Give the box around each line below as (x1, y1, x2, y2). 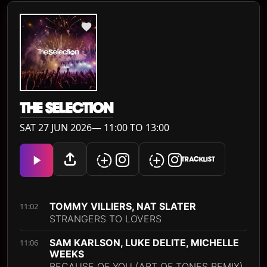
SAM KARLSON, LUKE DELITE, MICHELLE (49, 237, 239, 249)
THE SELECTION (20, 99, 113, 117)
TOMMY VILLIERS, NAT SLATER (49, 200, 196, 212)
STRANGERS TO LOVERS (49, 213, 162, 225)
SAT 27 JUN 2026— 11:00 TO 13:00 (20, 121, 169, 134)
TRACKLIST (181, 154, 215, 163)
